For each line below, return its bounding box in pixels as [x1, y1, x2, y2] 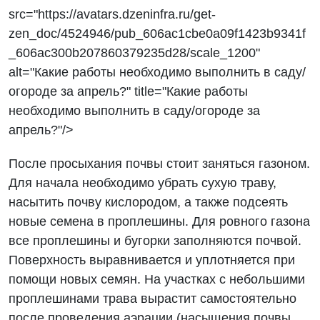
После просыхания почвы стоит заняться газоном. [9, 156, 311, 171]
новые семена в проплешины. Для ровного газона [9, 214, 311, 229]
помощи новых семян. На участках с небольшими [9, 272, 306, 286]
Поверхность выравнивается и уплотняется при [9, 253, 296, 267]
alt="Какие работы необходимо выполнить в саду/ [9, 65, 306, 79]
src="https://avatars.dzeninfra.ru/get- [9, 7, 216, 21]
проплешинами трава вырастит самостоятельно [9, 291, 297, 306]
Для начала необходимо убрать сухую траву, [9, 176, 277, 190]
